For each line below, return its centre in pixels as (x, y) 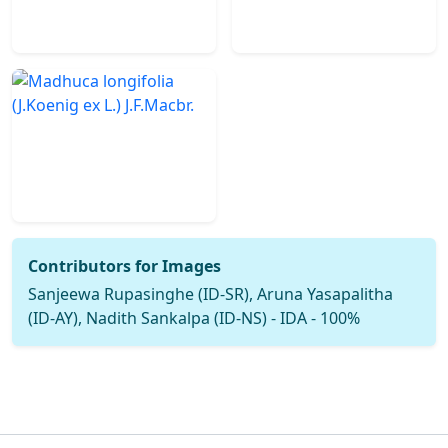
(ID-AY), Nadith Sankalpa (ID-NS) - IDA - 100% (194, 317)
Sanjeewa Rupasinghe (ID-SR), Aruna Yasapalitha (210, 293)
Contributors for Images (124, 265)
